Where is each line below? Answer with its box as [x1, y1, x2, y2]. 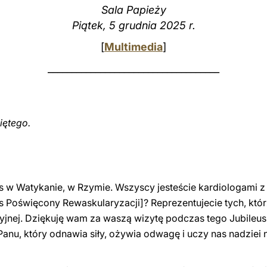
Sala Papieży [101, 4, 166, 16]
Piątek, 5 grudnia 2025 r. [72, 19, 195, 32]
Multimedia [104, 41, 163, 53]
